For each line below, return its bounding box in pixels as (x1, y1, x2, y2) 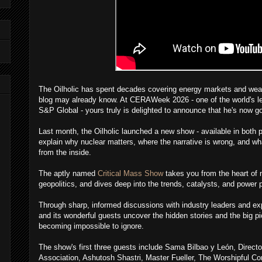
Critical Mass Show (98, 169, 163, 178)
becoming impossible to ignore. (39, 222, 146, 231)
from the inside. (39, 148, 91, 157)
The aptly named (39, 169, 98, 178)
